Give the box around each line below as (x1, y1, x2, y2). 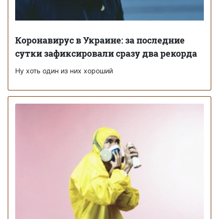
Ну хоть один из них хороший (15, 66, 113, 75)
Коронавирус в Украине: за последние (15, 34, 185, 46)
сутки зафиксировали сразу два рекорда (15, 47, 197, 59)
